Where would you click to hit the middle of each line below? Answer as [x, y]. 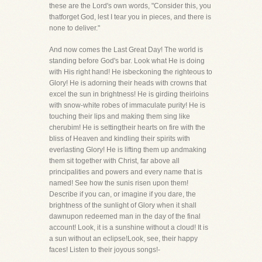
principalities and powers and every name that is [126, 172]
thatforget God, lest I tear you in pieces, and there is [130, 17]
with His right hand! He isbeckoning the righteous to [131, 72]
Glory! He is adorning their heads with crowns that [128, 83]
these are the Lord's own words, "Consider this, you [130, 6]
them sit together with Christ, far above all [114, 161]
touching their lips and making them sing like [120, 116]
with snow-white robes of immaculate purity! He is [127, 105]
